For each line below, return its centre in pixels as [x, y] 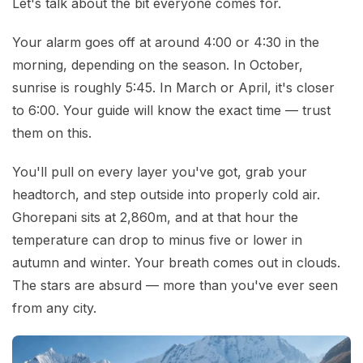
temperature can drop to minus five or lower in [157, 240]
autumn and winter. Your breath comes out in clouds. [176, 263]
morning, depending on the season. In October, [158, 65]
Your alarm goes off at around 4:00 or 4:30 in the [166, 43]
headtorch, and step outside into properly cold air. [166, 195]
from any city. [54, 308]
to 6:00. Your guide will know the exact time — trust [171, 111]
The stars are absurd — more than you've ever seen [175, 286]
